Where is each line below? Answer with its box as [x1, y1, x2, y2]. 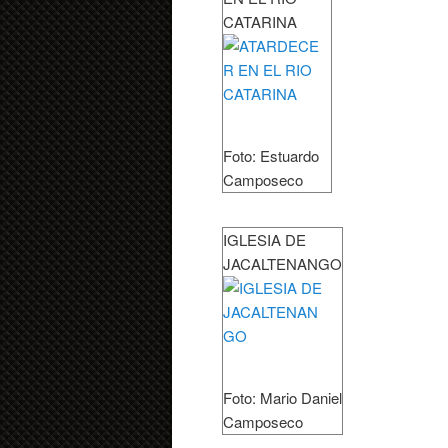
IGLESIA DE [223, 229, 306, 251]
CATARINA [223, 11, 297, 33]
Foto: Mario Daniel [223, 387, 342, 409]
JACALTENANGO [223, 253, 342, 275]
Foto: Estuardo [223, 145, 319, 167]
